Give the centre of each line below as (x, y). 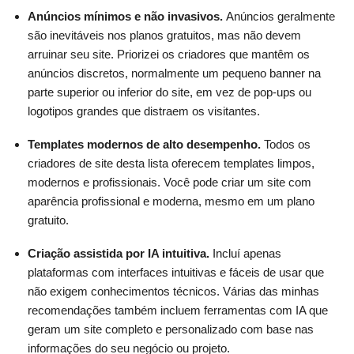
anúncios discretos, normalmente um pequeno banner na (174, 73)
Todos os (286, 145)
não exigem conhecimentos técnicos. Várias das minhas (173, 292)
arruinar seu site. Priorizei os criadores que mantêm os (169, 55)
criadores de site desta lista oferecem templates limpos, (171, 164)
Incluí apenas (245, 254)
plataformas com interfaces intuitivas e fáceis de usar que (176, 273)
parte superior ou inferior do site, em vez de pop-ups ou (169, 92)
